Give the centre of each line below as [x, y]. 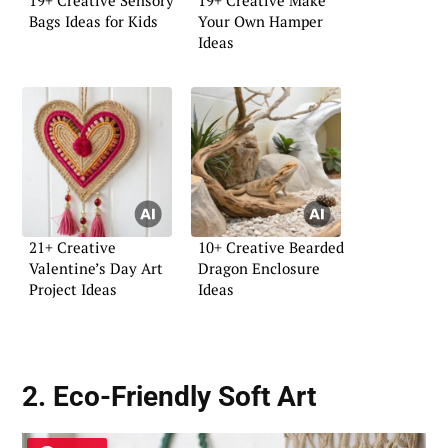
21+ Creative [72, 247]
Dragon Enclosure [259, 268]
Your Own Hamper [260, 20]
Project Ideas [73, 289]
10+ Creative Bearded [271, 247]
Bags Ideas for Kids [93, 20]
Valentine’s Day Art [96, 268]
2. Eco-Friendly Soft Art [169, 396]
